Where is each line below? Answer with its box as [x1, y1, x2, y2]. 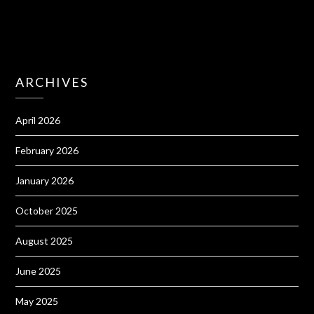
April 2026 [15, 114, 61, 127]
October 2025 [15, 205, 78, 217]
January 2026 [15, 175, 74, 187]
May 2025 [15, 295, 59, 308]
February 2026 [15, 144, 79, 157]
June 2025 [15, 265, 62, 278]
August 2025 [15, 235, 74, 247]
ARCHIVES [15, 74, 89, 90]
